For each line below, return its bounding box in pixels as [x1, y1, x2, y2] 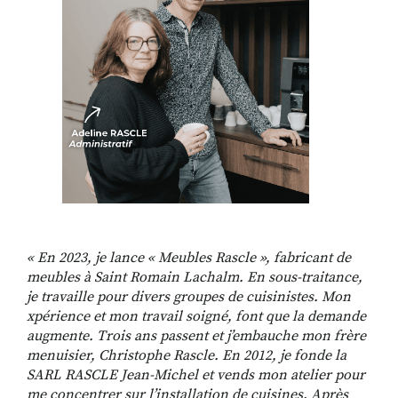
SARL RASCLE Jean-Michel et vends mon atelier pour [27, 365, 365, 384]
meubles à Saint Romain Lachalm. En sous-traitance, [27, 267, 362, 286]
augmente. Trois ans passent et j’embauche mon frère [27, 326, 366, 345]
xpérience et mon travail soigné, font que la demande [27, 306, 366, 325]
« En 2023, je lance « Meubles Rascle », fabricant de [27, 248, 351, 267]
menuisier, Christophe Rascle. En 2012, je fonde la [27, 346, 346, 364]
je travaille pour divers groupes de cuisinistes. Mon [27, 287, 351, 306]
